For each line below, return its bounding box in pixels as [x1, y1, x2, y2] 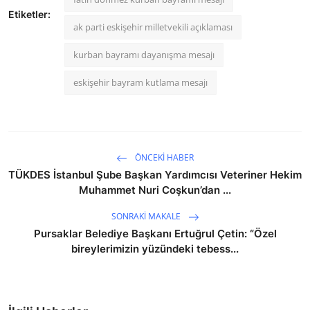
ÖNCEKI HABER [133, 152, 194, 164]
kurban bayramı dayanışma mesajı [73, 48, 215, 61]
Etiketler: [8, 8, 51, 20]
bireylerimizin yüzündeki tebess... [71, 241, 239, 255]
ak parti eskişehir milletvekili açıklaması [73, 20, 232, 33]
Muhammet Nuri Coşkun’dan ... [79, 183, 231, 197]
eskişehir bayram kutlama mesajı [73, 75, 208, 89]
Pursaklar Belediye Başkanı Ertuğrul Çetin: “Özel [33, 226, 277, 240]
